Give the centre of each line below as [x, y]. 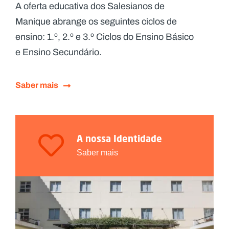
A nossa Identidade [119, 139]
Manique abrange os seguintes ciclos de [96, 22]
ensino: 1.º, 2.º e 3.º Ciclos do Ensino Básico [105, 37]
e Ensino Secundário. [60, 52]
